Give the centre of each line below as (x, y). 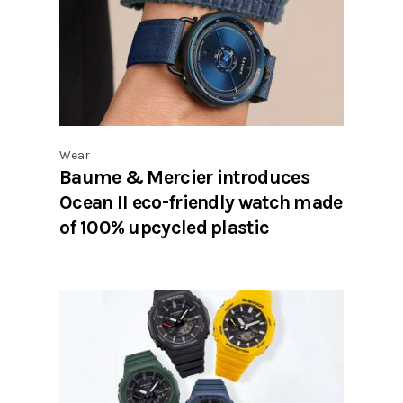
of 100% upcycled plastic (165, 227)
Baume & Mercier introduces (184, 176)
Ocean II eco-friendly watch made (201, 201)
